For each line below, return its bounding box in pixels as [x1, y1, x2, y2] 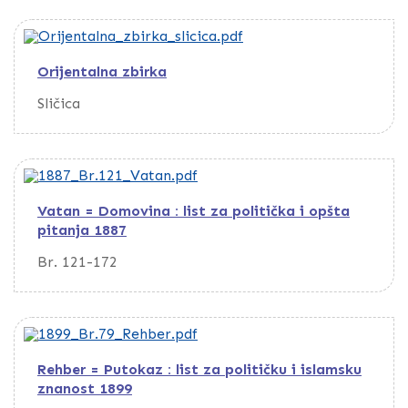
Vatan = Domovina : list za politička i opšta [37, 202, 350, 220]
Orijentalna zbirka [37, 63, 167, 81]
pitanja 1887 [37, 221, 127, 240]
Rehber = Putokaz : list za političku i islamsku [37, 361, 362, 378]
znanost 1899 [37, 380, 132, 397]
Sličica [37, 95, 80, 113]
